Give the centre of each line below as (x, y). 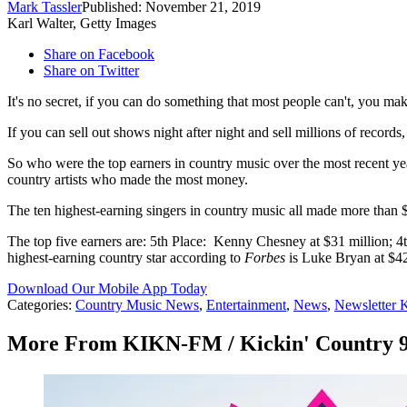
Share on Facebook (99, 55)
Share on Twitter (91, 71)
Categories (38, 305)
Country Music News (137, 305)
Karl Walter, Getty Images (82, 24)
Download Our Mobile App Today (107, 289)
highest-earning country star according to (126, 258)
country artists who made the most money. (128, 180)
